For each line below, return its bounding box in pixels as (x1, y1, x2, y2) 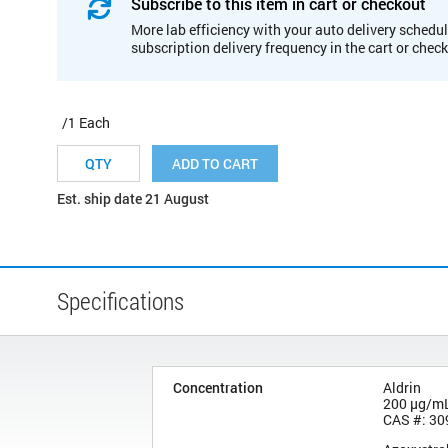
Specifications (57, 284, 184, 317)
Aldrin (383, 377, 421, 397)
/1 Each (62, 112, 110, 132)
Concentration (173, 377, 263, 397)
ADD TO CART (172, 153, 258, 173)
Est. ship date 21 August (57, 188, 209, 208)
